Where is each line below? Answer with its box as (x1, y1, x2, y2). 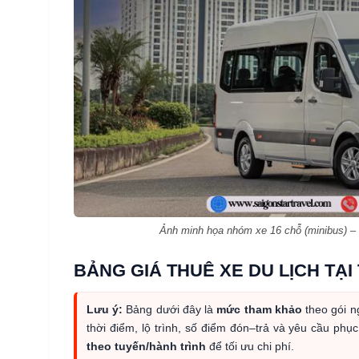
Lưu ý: (87, 302, 123, 316)
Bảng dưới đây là (123, 302, 217, 316)
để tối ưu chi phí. (206, 339, 294, 353)
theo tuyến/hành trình (87, 339, 206, 353)
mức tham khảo (216, 302, 302, 316)
